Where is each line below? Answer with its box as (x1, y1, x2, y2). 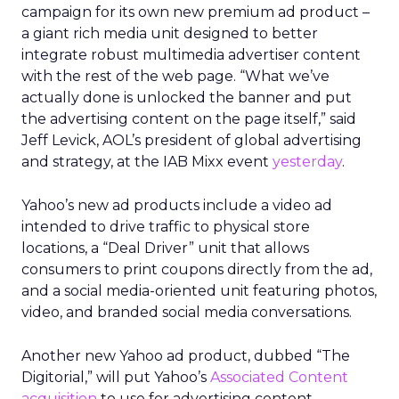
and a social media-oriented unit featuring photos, (21, 282, 377, 299)
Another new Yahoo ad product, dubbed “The (21, 347, 350, 364)
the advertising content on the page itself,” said (21, 110, 356, 127)
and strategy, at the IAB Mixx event (21, 153, 273, 170)
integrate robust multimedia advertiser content (21, 46, 361, 63)
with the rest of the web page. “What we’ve (21, 68, 330, 85)
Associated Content (210, 369, 348, 386)
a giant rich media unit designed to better (21, 25, 318, 42)
